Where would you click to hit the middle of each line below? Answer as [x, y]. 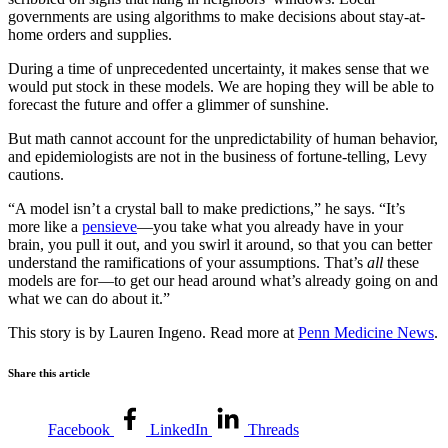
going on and [396, 280]
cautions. [36, 174]
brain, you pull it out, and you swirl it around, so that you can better [220, 244]
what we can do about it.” [89, 298]
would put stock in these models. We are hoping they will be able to [221, 86]
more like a [45, 226]
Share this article [49, 372]
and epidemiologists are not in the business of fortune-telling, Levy [217, 156]
